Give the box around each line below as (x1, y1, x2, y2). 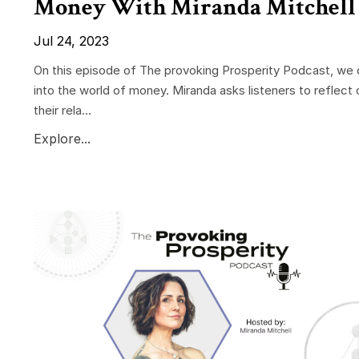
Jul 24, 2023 (34, 32, 109, 49)
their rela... (34, 102, 91, 118)
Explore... (34, 130, 91, 147)
